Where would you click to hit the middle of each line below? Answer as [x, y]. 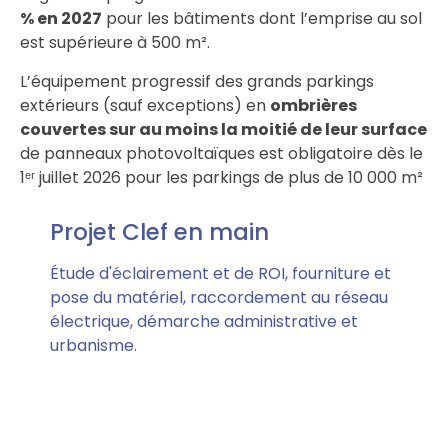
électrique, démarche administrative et [204, 322]
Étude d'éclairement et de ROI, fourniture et [220, 274]
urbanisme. [93, 346]
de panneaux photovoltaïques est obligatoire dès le [221, 153]
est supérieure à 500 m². [115, 43]
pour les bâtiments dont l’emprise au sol [262, 19]
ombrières [313, 105]
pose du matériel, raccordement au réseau [219, 298]
